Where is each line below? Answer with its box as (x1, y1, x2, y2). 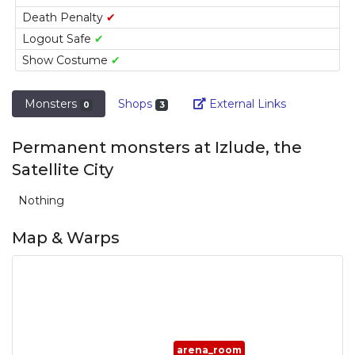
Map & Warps (12, 228, 120, 248)
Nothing (18, 193, 64, 208)
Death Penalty (22, 10, 106, 25)
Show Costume (22, 52, 111, 67)
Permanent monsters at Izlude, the (12, 138, 302, 158)
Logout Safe (22, 31, 94, 46)
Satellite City (12, 160, 113, 180)
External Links (205, 96, 286, 111)
